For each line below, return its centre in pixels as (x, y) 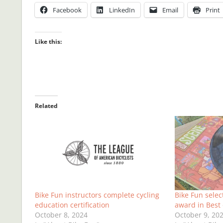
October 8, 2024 (61, 215)
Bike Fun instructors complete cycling (97, 195)
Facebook (67, 10)
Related (46, 106)
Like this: (48, 41)
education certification (72, 205)
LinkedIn (122, 10)
